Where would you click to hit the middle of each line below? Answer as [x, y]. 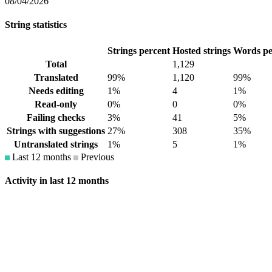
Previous [96, 157]
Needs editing [56, 90]
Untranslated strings [56, 144]
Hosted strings [202, 50]
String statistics [36, 25]
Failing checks [56, 117]
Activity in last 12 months [57, 180]
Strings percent [139, 50]
